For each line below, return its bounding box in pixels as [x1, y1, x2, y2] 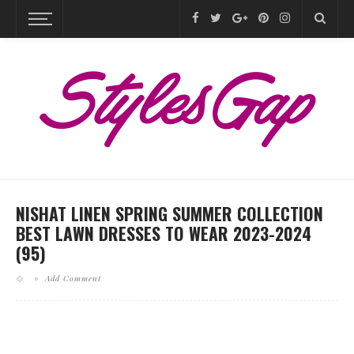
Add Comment [45, 273, 101, 284]
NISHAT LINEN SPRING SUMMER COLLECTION [16, 201, 323, 226]
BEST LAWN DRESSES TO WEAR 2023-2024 [16, 220, 311, 246]
